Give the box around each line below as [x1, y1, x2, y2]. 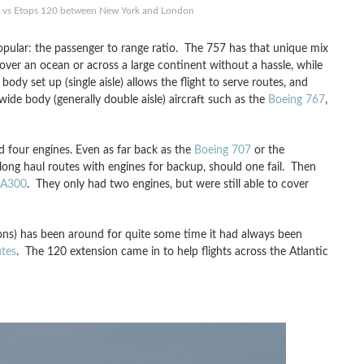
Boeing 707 [193, 144, 251, 156]
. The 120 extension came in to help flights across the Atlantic [15, 245, 328, 258]
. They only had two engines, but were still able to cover [26, 178, 309, 190]
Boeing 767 [267, 93, 325, 106]
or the [250, 144, 284, 156]
